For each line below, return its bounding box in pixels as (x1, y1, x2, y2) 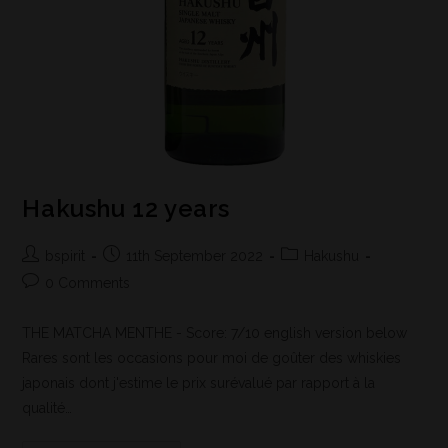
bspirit (45, 248, 86, 265)
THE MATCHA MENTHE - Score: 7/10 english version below (22, 325, 408, 342)
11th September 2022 (126, 248, 264, 265)
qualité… (22, 400, 73, 417)
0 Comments (45, 275, 131, 292)
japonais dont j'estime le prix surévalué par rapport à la (22, 375, 376, 392)
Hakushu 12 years (22, 194, 231, 224)
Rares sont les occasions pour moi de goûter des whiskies (22, 350, 402, 367)
